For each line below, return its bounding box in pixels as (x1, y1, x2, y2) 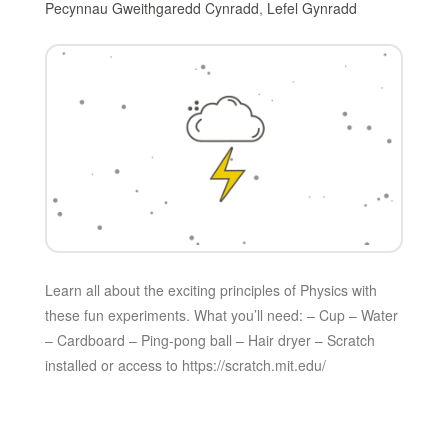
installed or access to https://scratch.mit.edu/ (44, 355, 326, 376)
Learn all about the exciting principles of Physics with (44, 280, 377, 301)
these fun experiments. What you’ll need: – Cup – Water (44, 305, 398, 326)
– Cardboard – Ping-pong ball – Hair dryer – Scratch (44, 330, 375, 351)
